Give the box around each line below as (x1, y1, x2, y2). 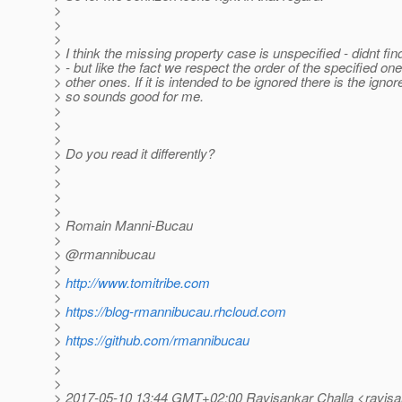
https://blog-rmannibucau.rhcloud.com (66, 301, 286, 321)
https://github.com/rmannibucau (66, 330, 249, 350)
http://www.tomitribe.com (66, 273, 210, 293)
